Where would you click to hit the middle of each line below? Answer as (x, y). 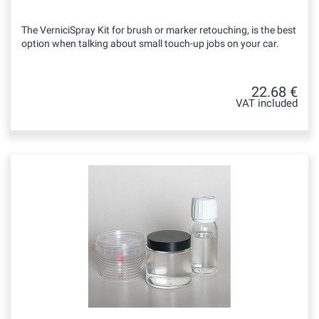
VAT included (267, 104)
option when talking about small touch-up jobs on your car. (150, 43)
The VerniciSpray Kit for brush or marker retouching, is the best (159, 30)
